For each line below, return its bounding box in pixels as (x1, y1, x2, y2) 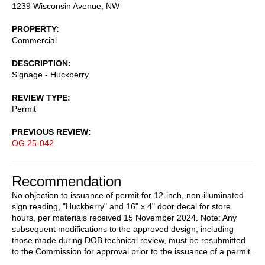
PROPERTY (12, 24, 56, 34)
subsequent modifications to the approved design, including (12, 224, 234, 234)
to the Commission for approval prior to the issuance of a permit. (12, 246, 253, 256)
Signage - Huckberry (12, 69, 89, 79)
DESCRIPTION (12, 58, 68, 68)
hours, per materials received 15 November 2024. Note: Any (12, 212, 237, 222)
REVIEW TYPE (12, 92, 67, 102)
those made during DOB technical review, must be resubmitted (12, 235, 245, 245)
